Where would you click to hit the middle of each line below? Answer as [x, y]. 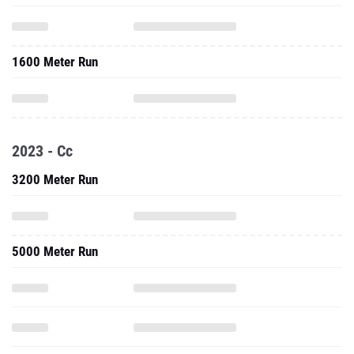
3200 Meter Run [55, 179]
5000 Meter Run [55, 251]
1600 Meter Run [55, 62]
